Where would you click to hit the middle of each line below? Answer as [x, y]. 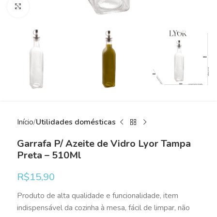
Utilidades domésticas [76, 122]
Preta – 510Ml [49, 155]
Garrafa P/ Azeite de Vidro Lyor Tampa [104, 144]
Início [25, 122]
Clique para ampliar [59, 7]
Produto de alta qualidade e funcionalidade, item [98, 196]
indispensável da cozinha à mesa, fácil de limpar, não [103, 208]
